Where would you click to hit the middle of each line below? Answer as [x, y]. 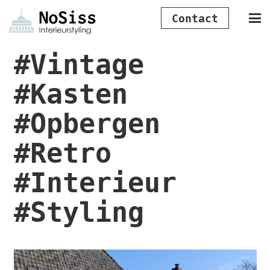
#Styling [79, 212]
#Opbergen [87, 124]
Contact [195, 18]
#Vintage [79, 64]
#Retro [62, 153]
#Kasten [71, 94]
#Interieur [95, 183]
